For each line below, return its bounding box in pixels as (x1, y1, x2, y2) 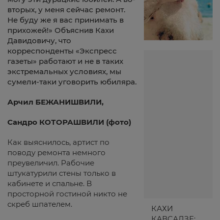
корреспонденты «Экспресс (7, 46, 117, 55)
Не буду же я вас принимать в (7, 15, 124, 25)
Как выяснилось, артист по (7, 137, 110, 147)
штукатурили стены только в (7, 168, 116, 178)
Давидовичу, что (7, 36, 71, 45)
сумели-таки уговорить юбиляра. (7, 77, 137, 86)
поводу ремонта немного (7, 148, 106, 157)
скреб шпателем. (7, 199, 72, 209)
